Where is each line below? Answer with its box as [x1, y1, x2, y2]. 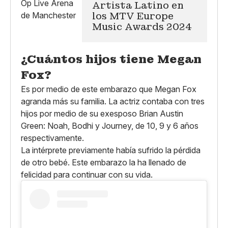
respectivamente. [21, 132, 84, 143]
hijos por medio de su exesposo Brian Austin [21, 108, 183, 119]
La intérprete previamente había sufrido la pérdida [21, 145, 201, 155]
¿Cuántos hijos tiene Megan [21, 51, 202, 67]
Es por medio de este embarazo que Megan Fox [21, 83, 196, 94]
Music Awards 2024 [92, 21, 192, 33]
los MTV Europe [92, 10, 174, 22]
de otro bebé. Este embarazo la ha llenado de [21, 157, 186, 167]
